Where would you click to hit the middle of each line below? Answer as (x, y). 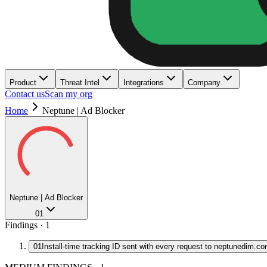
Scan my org (69, 94)
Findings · (25, 225)
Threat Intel (80, 83)
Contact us (25, 94)
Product (23, 83)
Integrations (144, 83)
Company (204, 83)
